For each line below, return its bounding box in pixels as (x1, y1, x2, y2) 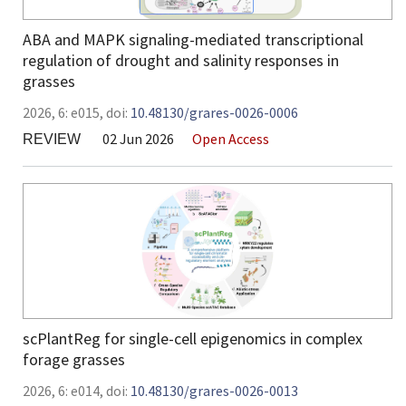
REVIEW (23, 131, 81, 148)
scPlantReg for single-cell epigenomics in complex (23, 328, 362, 350)
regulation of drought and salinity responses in (23, 50, 339, 72)
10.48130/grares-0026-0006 (130, 103, 298, 122)
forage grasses (23, 349, 125, 371)
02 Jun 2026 (102, 130, 174, 149)
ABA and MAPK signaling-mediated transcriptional (23, 29, 363, 51)
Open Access (192, 130, 269, 149)
